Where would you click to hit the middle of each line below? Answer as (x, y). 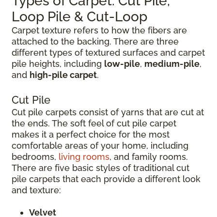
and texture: (36, 190)
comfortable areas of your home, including (100, 146)
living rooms (84, 157)
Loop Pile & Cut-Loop (79, 17)
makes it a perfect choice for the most (91, 134)
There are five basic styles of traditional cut (101, 168)
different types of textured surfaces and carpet (108, 53)
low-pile (122, 64)
